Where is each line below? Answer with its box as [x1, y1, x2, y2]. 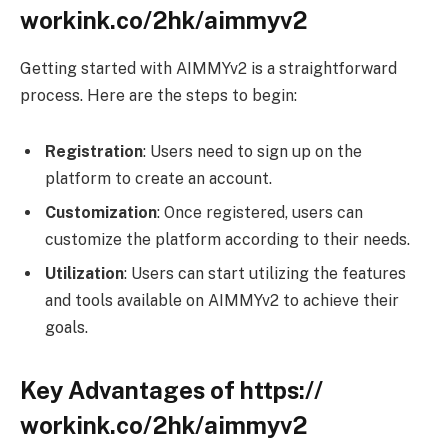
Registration [45, 142, 143, 162]
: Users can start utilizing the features [124, 264, 406, 284]
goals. [45, 318, 88, 338]
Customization [45, 203, 157, 223]
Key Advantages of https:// [20, 376, 323, 405]
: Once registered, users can [157, 203, 363, 223]
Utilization [45, 264, 124, 284]
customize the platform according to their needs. [45, 230, 410, 250]
